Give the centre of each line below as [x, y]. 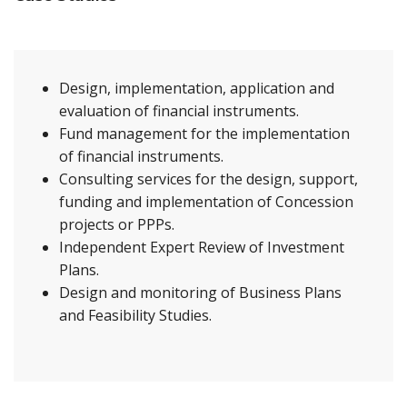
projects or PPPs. [117, 224]
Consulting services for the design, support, [208, 179]
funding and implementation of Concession [206, 202]
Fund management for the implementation [204, 134]
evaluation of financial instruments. [179, 111]
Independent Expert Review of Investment [202, 247]
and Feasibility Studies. [135, 315]
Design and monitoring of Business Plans [200, 293]
